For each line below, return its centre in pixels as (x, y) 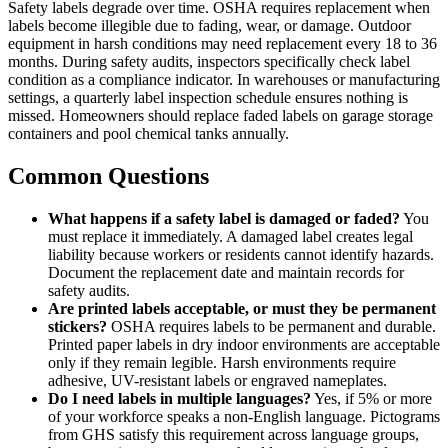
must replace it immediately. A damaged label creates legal (230, 236)
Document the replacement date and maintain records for (226, 272)
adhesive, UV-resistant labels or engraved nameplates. (217, 380)
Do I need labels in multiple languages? (179, 398)
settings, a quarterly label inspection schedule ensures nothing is (208, 98)
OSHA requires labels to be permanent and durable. (271, 326)
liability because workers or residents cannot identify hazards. (241, 254)
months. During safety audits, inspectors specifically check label (209, 62)
